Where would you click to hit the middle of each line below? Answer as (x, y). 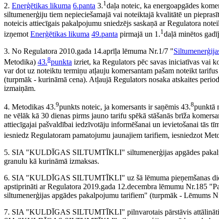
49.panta (105, 34)
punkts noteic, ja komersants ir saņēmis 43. (125, 107)
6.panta (84, 6)
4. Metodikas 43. (30, 107)
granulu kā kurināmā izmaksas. (52, 161)
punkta (61, 62)
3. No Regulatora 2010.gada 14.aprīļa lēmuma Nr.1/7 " (89, 51)
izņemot (17, 34)
